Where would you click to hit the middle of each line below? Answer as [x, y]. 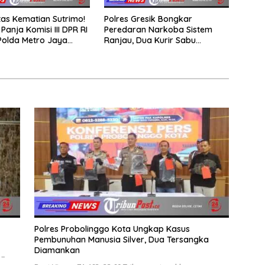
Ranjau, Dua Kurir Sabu [150, 41]
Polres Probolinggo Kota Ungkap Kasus [112, 229]
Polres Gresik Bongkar [148, 19]
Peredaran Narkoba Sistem [158, 30]
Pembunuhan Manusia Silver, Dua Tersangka [121, 239]
